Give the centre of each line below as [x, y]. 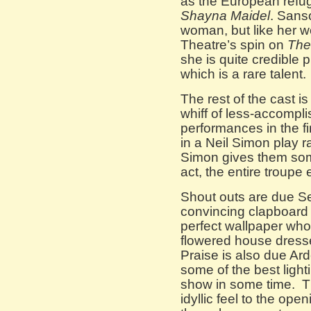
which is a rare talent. [243, 74]
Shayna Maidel [225, 16]
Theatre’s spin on [234, 45]
